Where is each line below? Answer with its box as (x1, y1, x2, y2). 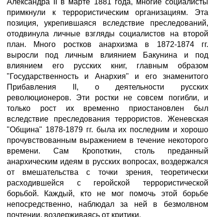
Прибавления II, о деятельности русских (7, 83, 208, 91)
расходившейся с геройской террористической (7, 179, 208, 187)
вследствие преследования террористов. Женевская (7, 115, 208, 123)
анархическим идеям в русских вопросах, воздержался (7, 157, 208, 166)
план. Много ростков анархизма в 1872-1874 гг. (7, 40, 208, 48)
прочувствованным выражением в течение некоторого (7, 136, 208, 144)
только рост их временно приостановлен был (7, 104, 208, 112)
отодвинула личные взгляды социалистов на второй (7, 30, 208, 38)
